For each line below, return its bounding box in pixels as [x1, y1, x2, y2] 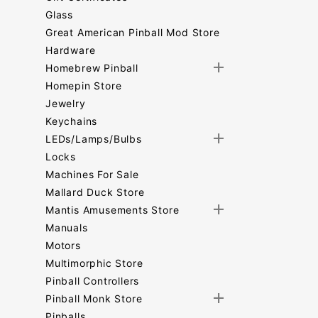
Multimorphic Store [45, 257, 143, 269]
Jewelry [45, 97, 86, 109]
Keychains [45, 115, 98, 127]
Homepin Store [45, 79, 122, 92]
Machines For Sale [45, 168, 139, 180]
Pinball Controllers [45, 275, 140, 287]
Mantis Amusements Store [45, 204, 180, 216]
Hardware [45, 44, 96, 56]
